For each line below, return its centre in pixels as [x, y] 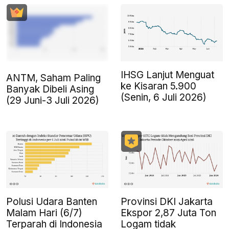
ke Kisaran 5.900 [158, 86]
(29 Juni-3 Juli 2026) [53, 100]
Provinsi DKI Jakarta [167, 202]
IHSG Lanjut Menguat [167, 75]
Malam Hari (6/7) [44, 213]
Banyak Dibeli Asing [50, 89]
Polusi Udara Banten [52, 202]
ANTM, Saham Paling [53, 78]
